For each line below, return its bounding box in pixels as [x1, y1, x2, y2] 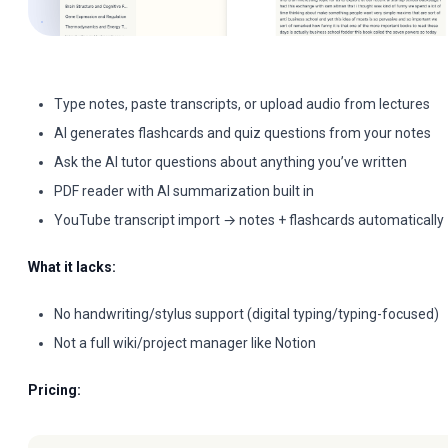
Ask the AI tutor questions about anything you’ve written [54, 154, 407, 170]
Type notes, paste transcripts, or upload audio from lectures [54, 96, 430, 112]
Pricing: [28, 382, 81, 398]
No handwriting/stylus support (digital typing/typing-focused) [54, 306, 439, 322]
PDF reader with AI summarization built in [54, 183, 314, 199]
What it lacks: [28, 259, 116, 275]
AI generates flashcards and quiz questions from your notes [54, 125, 431, 141]
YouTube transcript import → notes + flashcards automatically [54, 212, 444, 228]
